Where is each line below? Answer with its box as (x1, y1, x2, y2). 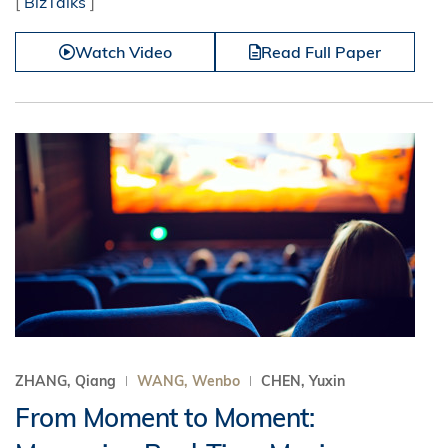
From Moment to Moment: (15, 401, 314, 434)
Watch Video (74, 42, 172, 62)
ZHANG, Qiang (15, 372, 120, 390)
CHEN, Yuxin (261, 372, 345, 390)
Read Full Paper (261, 42, 381, 62)
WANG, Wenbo (137, 372, 240, 390)
